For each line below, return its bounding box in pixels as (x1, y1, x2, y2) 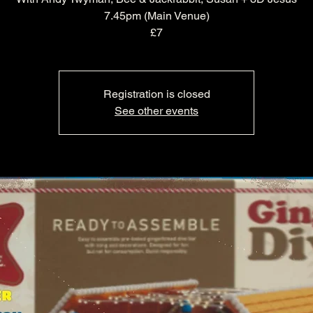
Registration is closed (103, 87, 210, 101)
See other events (115, 104, 198, 118)
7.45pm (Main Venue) (103, 9, 210, 23)
